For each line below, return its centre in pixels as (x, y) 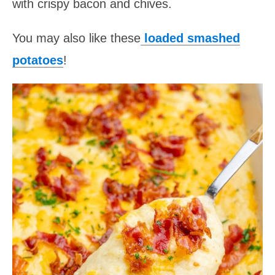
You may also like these (76, 38)
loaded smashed (190, 38)
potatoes (38, 60)
